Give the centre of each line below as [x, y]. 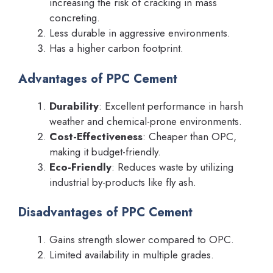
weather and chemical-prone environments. [146, 121]
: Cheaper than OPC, [190, 136]
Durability [74, 106]
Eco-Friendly [80, 167]
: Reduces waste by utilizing [172, 167]
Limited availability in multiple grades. [132, 255]
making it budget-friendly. [105, 151]
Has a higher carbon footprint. [116, 48]
